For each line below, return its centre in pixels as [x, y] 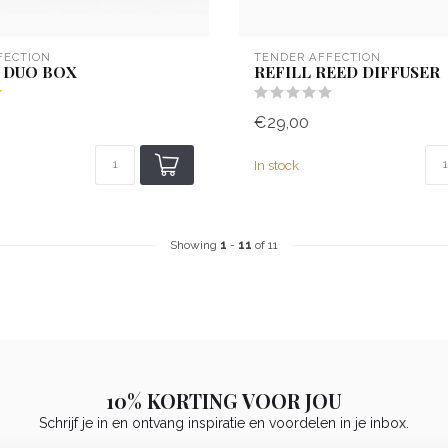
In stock [276, 165]
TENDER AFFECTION [317, 57]
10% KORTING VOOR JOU [224, 401]
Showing [195, 245]
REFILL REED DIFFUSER [347, 72]
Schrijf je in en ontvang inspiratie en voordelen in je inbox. [224, 423]
